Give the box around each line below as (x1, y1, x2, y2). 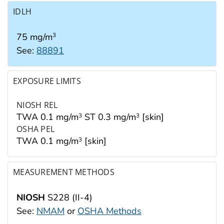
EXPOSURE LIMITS (13, 75, 81, 87)
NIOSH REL (16, 99, 58, 111)
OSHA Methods (77, 204, 141, 217)
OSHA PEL (16, 123, 55, 135)
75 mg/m (16, 30, 52, 43)
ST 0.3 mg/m (82, 111, 136, 123)
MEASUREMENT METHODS (13, 166, 114, 177)
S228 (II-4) (45, 191, 92, 203)
